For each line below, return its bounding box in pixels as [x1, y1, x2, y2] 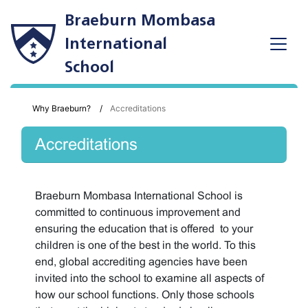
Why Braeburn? [32, 103, 91, 113]
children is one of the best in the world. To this [35, 239, 256, 251]
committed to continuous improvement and [35, 206, 241, 218]
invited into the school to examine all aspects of [35, 272, 264, 284]
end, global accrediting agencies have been [35, 256, 247, 267]
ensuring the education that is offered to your [35, 223, 253, 234]
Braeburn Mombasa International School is [35, 190, 243, 201]
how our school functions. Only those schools [35, 289, 254, 300]
